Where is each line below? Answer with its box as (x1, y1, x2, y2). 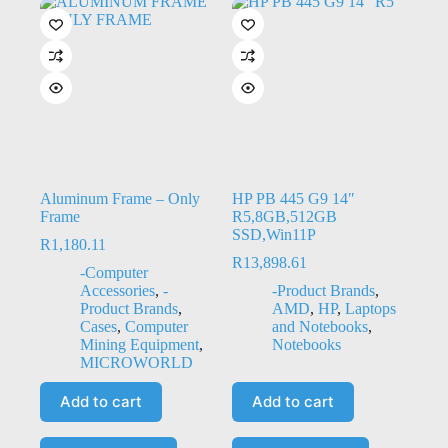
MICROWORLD (80, 353, 193, 371)
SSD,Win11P (231, 225, 316, 243)
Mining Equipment (80, 335, 199, 353)
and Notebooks (271, 317, 368, 335)
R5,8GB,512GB (231, 207, 337, 225)
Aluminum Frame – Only (40, 189, 200, 207)
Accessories (80, 281, 155, 299)
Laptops (344, 299, 396, 317)
